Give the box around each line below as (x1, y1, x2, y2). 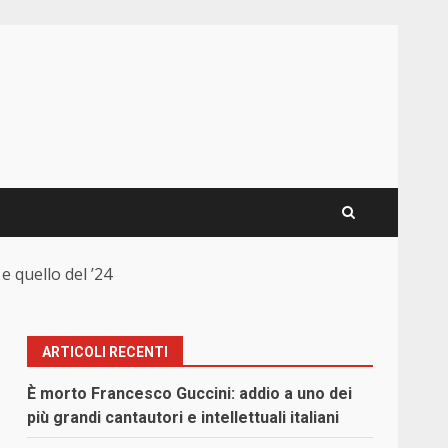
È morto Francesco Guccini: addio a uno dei (27, 384, 353, 404)
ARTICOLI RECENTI (42, 344, 169, 361)
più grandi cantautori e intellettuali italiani (27, 408, 340, 428)
